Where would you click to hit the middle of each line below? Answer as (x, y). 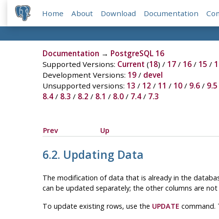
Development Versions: (85, 75)
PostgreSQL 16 (137, 54)
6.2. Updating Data (94, 155)
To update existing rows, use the (97, 206)
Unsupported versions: (84, 86)
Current (131, 64)
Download (119, 13)
